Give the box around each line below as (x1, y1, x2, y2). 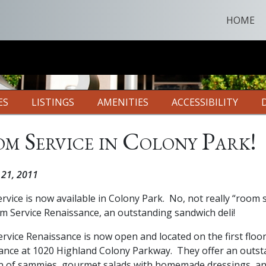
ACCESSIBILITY (171, 96, 238, 109)
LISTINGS (31, 96, 74, 109)
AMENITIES (97, 96, 148, 109)
